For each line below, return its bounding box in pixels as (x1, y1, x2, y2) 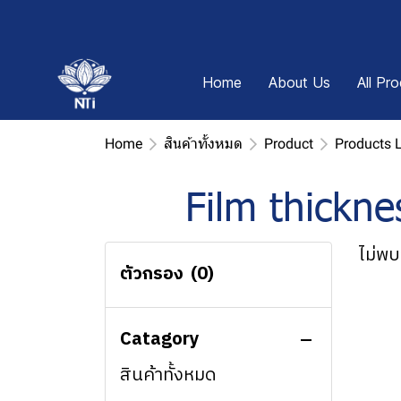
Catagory (120, 325, 200, 354)
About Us (269, 73, 330, 91)
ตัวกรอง (120, 260, 183, 289)
